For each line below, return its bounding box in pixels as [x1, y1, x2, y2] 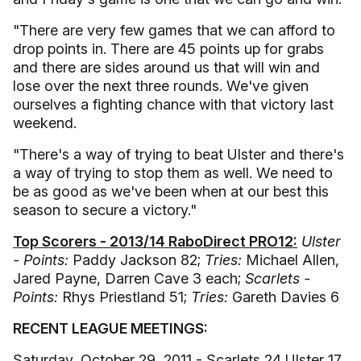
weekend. [13, 114, 77, 131]
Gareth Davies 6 [232, 288, 339, 305]
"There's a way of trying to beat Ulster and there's [13, 146, 344, 163]
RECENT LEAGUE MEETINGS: [13, 320, 208, 337]
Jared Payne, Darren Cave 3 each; [13, 270, 245, 287]
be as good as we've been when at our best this [13, 183, 329, 200]
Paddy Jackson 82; [73, 251, 205, 268]
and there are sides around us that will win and [13, 59, 320, 76]
